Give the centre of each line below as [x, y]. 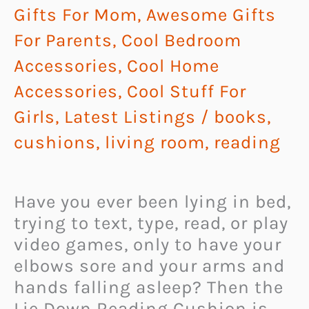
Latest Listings [130, 117]
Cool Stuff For [187, 91]
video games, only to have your [148, 244]
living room [155, 142]
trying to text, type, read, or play [151, 223]
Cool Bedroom [181, 40]
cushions [55, 142]
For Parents [63, 40]
